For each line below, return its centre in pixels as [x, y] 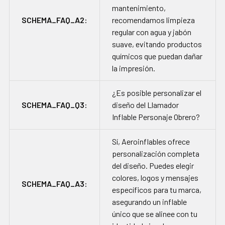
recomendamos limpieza [153, 20]
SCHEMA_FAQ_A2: [54, 20]
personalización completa [156, 154]
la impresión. [134, 68]
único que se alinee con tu [155, 214]
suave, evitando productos [157, 44]
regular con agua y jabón [152, 32]
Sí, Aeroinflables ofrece [151, 142]
